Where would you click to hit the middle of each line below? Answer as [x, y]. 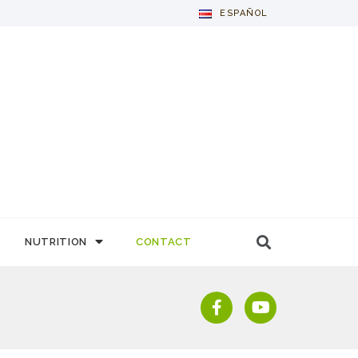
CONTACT [163, 241]
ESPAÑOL [244, 13]
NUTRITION [56, 241]
